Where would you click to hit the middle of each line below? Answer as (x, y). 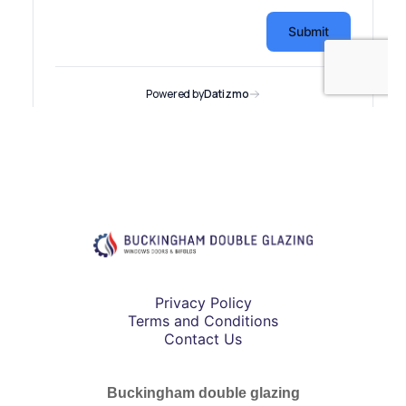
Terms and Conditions (203, 321)
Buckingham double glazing (203, 393)
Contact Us (203, 339)
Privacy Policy (203, 303)
